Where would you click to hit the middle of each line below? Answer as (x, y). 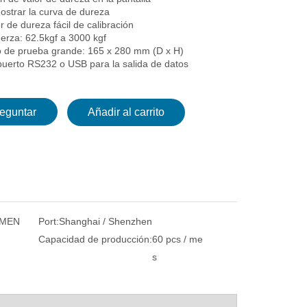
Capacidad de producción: (95, 239)
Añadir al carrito (126, 112)
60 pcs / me (177, 239)
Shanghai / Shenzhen (105, 221)
